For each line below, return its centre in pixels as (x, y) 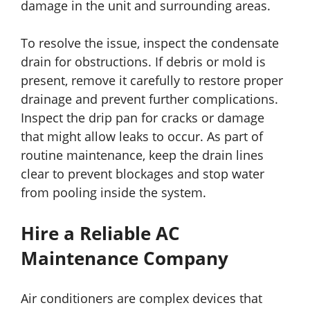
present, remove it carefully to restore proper (152, 81)
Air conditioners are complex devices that (142, 299)
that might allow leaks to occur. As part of (142, 137)
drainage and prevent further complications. (149, 99)
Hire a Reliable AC (100, 234)
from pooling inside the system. (113, 193)
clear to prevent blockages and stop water (143, 174)
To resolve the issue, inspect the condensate (150, 43)
